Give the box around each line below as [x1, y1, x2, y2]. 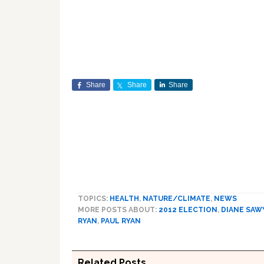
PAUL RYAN [101, 217, 141, 225]
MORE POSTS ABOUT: [78, 206, 159, 214]
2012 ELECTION [159, 206, 217, 214]
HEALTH [110, 194, 139, 203]
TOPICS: [78, 194, 110, 203]
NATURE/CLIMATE [143, 194, 210, 203]
